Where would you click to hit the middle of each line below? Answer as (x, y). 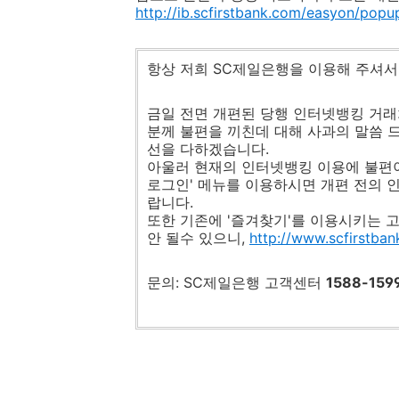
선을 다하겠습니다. (208, 149)
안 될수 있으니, (198, 238)
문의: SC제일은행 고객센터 (236, 282)
